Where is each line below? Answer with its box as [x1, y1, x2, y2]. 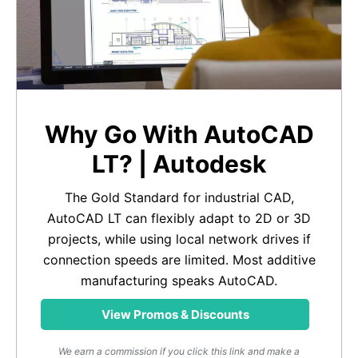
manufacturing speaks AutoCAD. [81, 272, 277, 289]
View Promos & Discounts [101, 307, 249, 323]
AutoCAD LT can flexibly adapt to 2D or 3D [47, 210, 311, 227]
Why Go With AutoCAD [44, 120, 314, 149]
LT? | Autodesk [92, 149, 266, 179]
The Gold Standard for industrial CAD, [64, 189, 294, 206]
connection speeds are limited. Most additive [42, 252, 316, 268]
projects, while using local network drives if [47, 231, 311, 248]
